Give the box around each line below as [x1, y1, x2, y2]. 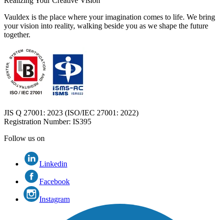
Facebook [39, 177, 70, 186]
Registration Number [4, 117, 69, 126]
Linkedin [39, 160, 67, 168]
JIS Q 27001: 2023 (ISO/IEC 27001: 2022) [4, 109, 138, 117]
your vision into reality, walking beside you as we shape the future [4, 22, 208, 30]
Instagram [39, 195, 70, 204]
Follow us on [4, 134, 45, 143]
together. [4, 30, 30, 39]
